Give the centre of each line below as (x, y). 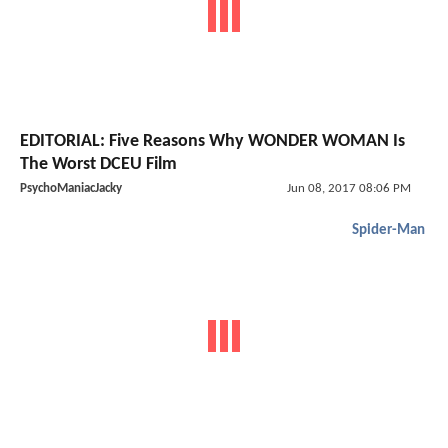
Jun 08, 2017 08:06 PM (348, 188)
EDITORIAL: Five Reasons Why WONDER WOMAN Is (212, 141)
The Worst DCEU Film (98, 164)
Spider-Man (388, 230)
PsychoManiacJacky (71, 188)
